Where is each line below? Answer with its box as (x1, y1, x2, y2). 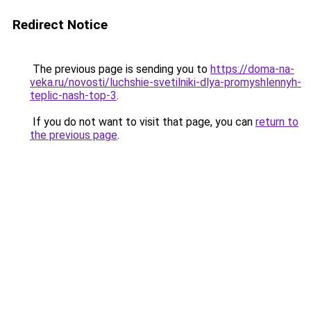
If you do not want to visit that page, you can (30, 115, 255, 128)
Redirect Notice (12, 17, 108, 33)
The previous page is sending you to (30, 62, 210, 76)
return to (255, 115, 299, 128)
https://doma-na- (210, 62, 294, 76)
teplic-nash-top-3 (30, 89, 117, 102)
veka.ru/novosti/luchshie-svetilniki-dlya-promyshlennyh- (30, 76, 301, 89)
